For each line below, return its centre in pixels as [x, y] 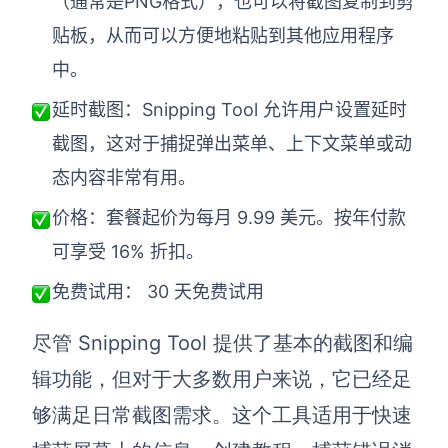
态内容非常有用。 [124, 177]
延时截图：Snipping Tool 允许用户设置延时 [229, 109]
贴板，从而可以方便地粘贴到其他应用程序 [223, 35]
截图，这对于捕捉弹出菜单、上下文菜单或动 [232, 143]
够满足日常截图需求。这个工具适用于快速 [222, 414]
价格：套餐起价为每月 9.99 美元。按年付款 [229, 217]
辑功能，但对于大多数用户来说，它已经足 [222, 378]
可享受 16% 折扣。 [128, 251]
